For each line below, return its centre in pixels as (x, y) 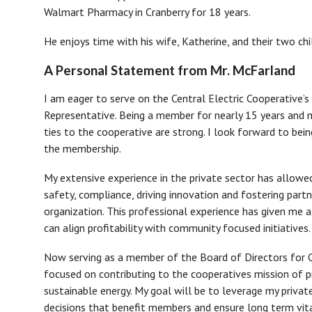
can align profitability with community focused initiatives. (177, 227)
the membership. (83, 148)
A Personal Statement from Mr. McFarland (170, 70)
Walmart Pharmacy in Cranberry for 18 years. (147, 11)
